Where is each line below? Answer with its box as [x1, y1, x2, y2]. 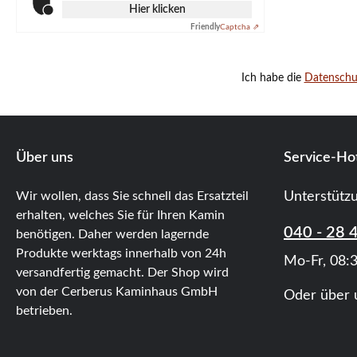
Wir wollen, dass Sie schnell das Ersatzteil [16, 189, 249, 202]
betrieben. [16, 304, 73, 317]
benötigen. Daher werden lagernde [16, 227, 209, 241]
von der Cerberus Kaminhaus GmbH [16, 284, 218, 298]
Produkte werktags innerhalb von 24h [16, 246, 226, 260]
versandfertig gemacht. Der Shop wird [16, 265, 229, 279]
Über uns [16, 150, 73, 165]
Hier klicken [128, 3, 186, 15]
